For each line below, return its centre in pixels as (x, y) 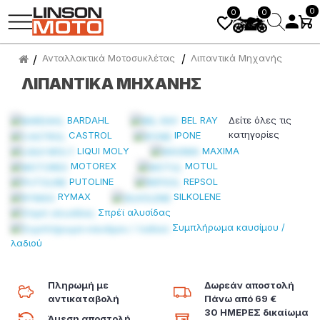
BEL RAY (200, 120)
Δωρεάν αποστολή (249, 285)
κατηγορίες (254, 134)
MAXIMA (221, 150)
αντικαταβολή (83, 298)
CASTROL (90, 135)
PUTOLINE (91, 181)
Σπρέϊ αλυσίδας (134, 212)
